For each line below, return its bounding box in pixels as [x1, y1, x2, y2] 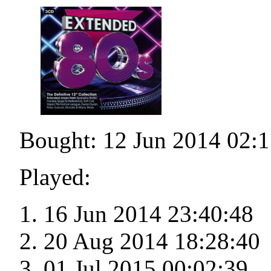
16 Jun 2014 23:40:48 [44, 201, 253, 227]
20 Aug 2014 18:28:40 [44, 228, 260, 255]
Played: [19, 164, 91, 191]
